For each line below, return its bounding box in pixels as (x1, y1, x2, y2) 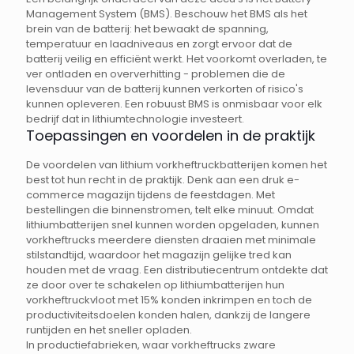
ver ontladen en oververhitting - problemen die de (26, 66, 285, 82)
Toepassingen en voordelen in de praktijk (26, 126, 315, 146)
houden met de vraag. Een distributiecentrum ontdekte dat (26, 262, 328, 278)
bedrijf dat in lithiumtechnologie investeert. (26, 111, 244, 127)
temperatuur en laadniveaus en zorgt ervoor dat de (26, 36, 292, 52)
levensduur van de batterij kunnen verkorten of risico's (26, 81, 303, 97)
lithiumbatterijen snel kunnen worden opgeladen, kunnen (26, 217, 319, 233)
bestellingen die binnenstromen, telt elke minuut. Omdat (26, 202, 314, 218)
